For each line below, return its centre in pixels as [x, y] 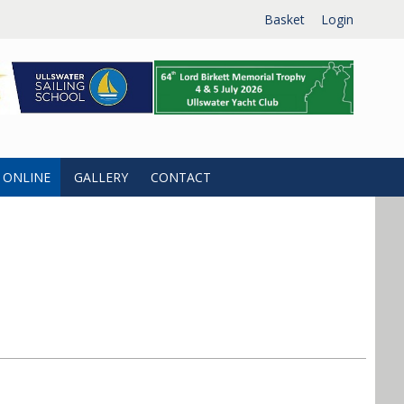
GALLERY [101, 177]
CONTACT [181, 177]
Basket [285, 19]
